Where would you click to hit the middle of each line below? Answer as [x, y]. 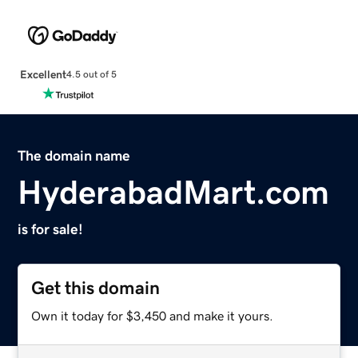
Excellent [43, 74]
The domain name [74, 155]
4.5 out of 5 [91, 75]
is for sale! [51, 229]
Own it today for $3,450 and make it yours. [153, 315]
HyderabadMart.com [174, 192]
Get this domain [96, 288]
